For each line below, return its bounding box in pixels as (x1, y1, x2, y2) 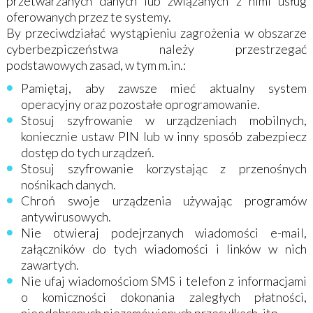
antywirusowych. (21, 209, 112, 224)
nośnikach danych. (21, 177, 117, 192)
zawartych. (21, 257, 80, 272)
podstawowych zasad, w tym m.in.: (6, 57, 186, 73)
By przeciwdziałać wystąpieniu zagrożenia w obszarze (6, 25, 307, 41)
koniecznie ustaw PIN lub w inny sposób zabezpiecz (21, 129, 307, 144)
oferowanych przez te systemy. (6, 9, 171, 24)
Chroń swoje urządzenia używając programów (21, 193, 307, 208)
